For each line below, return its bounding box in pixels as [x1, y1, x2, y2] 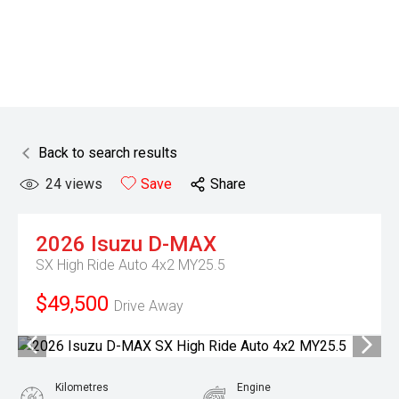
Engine [237, 381, 271, 394]
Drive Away [114, 297, 183, 314]
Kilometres [55, 381, 109, 394]
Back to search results [38, 144, 177, 161]
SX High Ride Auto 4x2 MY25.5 [36, 256, 225, 273]
